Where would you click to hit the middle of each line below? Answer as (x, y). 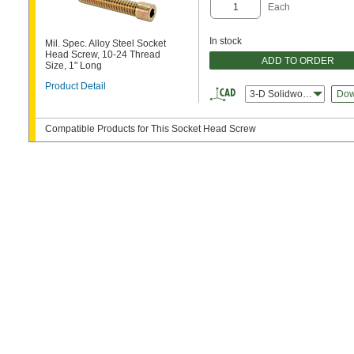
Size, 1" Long (73, 66)
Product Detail (75, 86)
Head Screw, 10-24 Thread (103, 55)
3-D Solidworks (282, 94)
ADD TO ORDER (298, 60)
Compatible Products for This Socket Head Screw (151, 129)
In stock (226, 41)
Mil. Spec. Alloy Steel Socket (105, 43)
